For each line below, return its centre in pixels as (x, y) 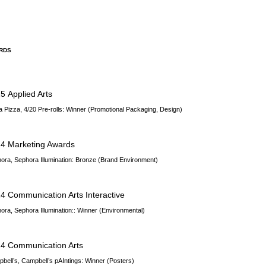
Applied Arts (30, 94)
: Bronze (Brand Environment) (115, 160)
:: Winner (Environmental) (109, 210)
